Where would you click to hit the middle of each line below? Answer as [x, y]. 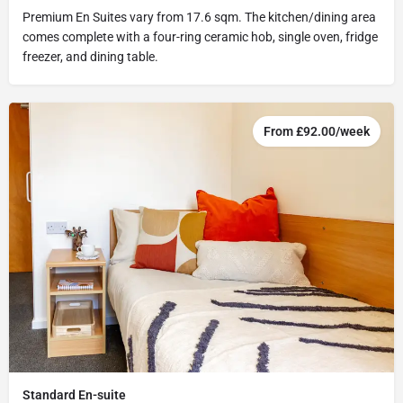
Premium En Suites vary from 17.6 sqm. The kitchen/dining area [199, 18]
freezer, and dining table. [90, 57]
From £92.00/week [317, 132]
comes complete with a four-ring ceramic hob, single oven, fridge [200, 37]
